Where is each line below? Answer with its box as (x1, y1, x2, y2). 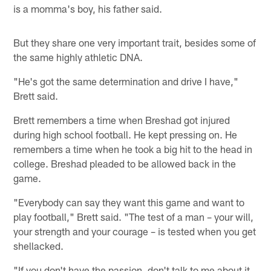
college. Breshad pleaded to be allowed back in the (13, 157, 237, 170)
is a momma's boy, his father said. (13, 2, 163, 15)
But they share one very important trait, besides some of (13, 36, 256, 49)
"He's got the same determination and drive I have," (13, 75, 239, 88)
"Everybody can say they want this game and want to (13, 196, 245, 209)
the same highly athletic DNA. (13, 51, 143, 64)
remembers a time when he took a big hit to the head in (13, 143, 253, 155)
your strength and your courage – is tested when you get (13, 225, 256, 238)
